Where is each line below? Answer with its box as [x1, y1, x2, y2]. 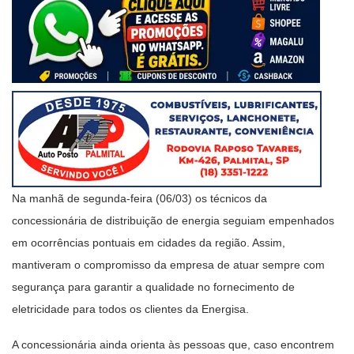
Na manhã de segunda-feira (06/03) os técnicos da [12, 191, 267, 205]
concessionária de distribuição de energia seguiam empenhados [12, 213, 334, 227]
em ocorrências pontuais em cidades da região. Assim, [12, 235, 285, 249]
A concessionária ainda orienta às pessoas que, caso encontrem [12, 337, 334, 351]
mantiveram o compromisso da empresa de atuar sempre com [12, 258, 325, 271]
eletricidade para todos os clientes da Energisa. [12, 302, 249, 315]
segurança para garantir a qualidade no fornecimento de [12, 280, 295, 293]
